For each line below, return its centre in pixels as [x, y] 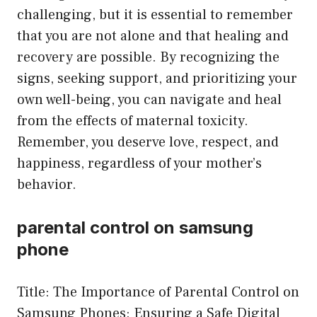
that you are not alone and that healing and [153, 36]
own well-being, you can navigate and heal [149, 100]
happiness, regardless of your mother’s [139, 164]
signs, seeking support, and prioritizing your [157, 79]
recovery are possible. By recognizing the [148, 58]
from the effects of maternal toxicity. [133, 121]
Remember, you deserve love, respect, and [148, 143]
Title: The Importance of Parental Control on [158, 293]
